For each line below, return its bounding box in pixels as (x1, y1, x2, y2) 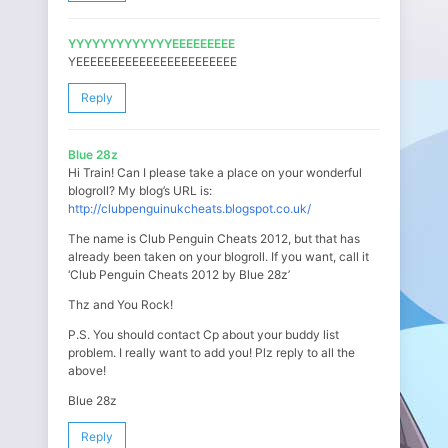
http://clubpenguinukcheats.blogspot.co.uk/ (68, 201, 311, 216)
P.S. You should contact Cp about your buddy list (68, 327, 339, 342)
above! (68, 363, 106, 378)
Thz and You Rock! (68, 297, 173, 312)
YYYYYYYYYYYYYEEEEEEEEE (68, 36, 235, 51)
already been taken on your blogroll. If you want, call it (68, 249, 369, 264)
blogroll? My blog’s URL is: (68, 183, 212, 198)
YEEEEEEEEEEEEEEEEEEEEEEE (68, 54, 237, 69)
